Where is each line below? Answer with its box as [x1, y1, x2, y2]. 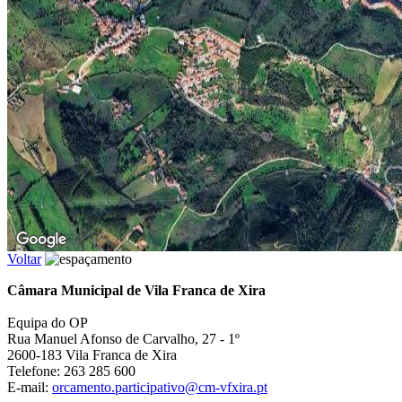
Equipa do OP [7, 314, 88, 330]
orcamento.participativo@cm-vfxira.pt [52, 379, 267, 395]
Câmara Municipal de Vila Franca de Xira [7, 282, 266, 298]
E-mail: [7, 379, 52, 395]
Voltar [7, 250, 41, 267]
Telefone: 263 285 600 [7, 363, 135, 379]
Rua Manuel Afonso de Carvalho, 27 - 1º [7, 330, 240, 346]
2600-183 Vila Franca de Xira [7, 346, 177, 363]
